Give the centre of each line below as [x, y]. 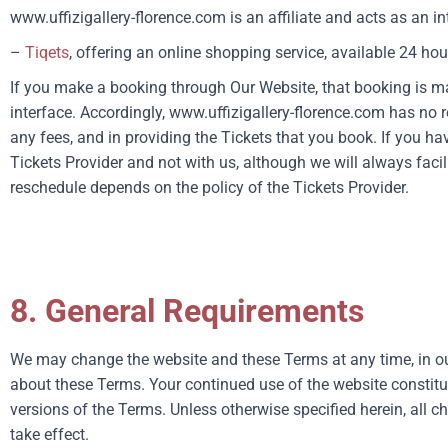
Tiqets [47, 52]
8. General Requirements [187, 311]
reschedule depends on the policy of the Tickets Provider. [209, 187]
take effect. [49, 434]
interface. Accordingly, [89, 112]
